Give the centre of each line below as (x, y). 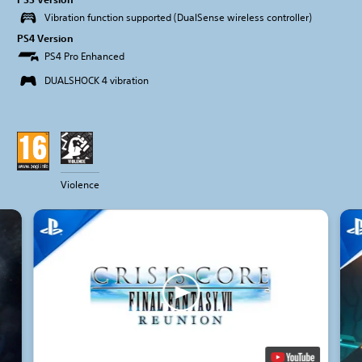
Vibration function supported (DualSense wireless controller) (178, 18)
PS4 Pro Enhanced (84, 57)
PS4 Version (45, 38)
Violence (80, 185)
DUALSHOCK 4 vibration (97, 81)
